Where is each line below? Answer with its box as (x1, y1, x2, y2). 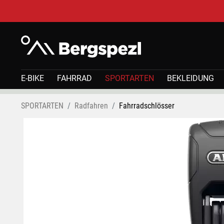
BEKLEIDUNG (167, 73, 214, 83)
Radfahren (74, 101, 108, 110)
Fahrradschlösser (119, 101, 174, 110)
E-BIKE (21, 73, 44, 83)
